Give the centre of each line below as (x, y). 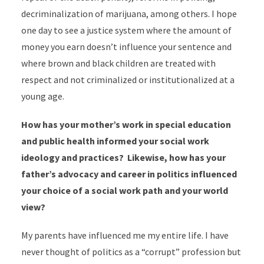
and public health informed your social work (115, 141)
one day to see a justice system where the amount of (126, 30)
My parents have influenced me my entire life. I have (125, 235)
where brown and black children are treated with (118, 63)
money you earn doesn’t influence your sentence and (126, 47)
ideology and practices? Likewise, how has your (123, 157)
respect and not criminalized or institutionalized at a (128, 80)
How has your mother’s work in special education (126, 124)
